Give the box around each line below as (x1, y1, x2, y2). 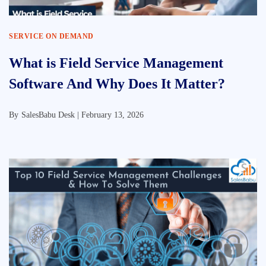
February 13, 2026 (81, 110, 144, 119)
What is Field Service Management (9, 55, 223, 71)
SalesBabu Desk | (21, 110, 81, 119)
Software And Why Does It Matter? (9, 76, 225, 91)
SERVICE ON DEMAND (9, 32, 94, 40)
